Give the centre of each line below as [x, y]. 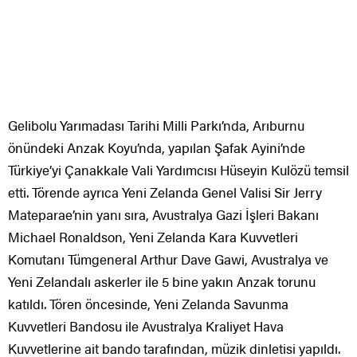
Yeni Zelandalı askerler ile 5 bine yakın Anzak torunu [162, 282]
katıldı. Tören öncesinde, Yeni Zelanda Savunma [148, 304]
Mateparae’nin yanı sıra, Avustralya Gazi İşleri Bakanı [163, 215]
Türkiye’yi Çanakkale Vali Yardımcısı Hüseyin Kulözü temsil [178, 170]
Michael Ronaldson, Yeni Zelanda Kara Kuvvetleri [153, 237]
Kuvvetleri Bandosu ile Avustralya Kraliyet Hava [146, 326]
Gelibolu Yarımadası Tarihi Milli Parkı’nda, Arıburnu [156, 126]
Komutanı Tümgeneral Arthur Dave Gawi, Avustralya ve [168, 259]
